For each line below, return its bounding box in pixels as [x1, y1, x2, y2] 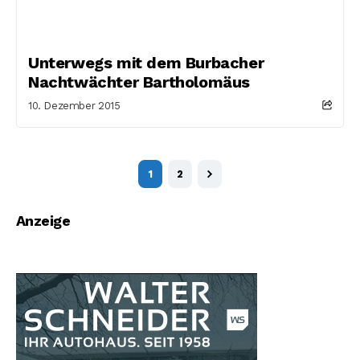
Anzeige [16, 212, 71, 229]
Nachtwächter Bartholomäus [28, 72, 251, 92]
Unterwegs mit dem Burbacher [28, 53, 264, 72]
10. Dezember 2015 [28, 100, 121, 112]
